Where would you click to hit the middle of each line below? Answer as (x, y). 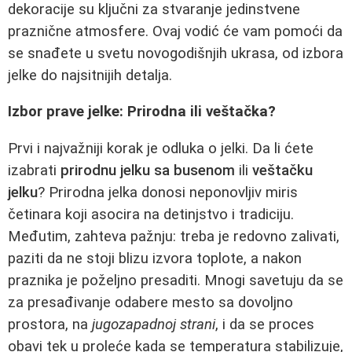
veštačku (282, 170)
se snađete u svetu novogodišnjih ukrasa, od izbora (176, 53)
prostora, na (50, 324)
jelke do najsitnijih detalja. (90, 75)
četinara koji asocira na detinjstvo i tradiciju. (151, 214)
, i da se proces (265, 324)
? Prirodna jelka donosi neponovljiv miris (168, 192)
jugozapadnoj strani (154, 324)
